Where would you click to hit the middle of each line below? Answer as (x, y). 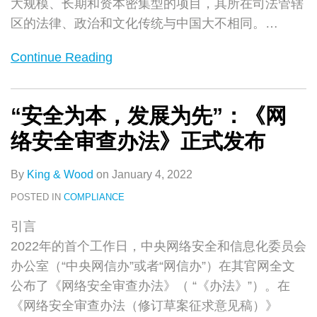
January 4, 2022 (152, 174)
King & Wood (60, 174)
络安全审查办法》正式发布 (138, 141)
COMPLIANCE (94, 197)
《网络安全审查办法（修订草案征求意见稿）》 (144, 305)
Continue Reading (62, 57)
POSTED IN (37, 197)
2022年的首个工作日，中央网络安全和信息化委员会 (158, 246)
